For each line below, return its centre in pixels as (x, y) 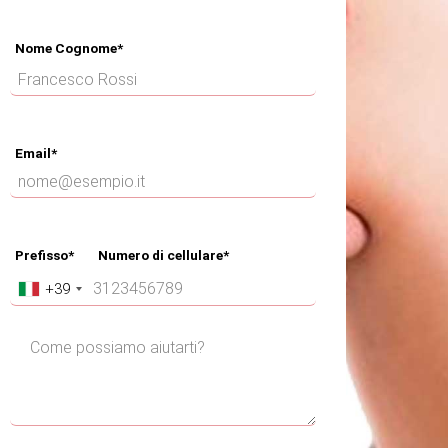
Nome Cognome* (69, 48)
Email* (36, 153)
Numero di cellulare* (156, 255)
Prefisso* (44, 255)
